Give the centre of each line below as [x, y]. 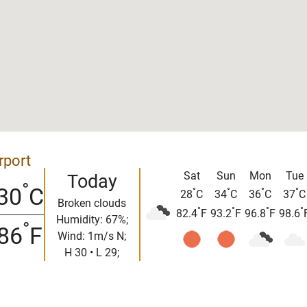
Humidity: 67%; [92, 220]
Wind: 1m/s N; [92, 236]
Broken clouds [92, 204]
